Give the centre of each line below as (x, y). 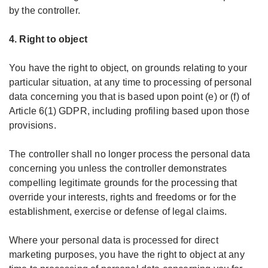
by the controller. (45, 10)
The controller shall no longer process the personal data (130, 154)
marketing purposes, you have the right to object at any (127, 255)
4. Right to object (48, 39)
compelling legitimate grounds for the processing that (123, 183)
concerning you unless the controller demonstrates (118, 168)
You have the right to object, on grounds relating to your (128, 68)
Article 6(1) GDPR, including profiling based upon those (129, 111)
